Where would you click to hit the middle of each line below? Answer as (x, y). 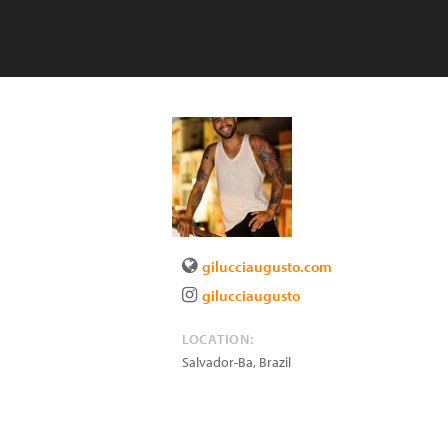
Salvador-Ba (217, 362)
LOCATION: (218, 339)
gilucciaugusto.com (267, 266)
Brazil (275, 362)
